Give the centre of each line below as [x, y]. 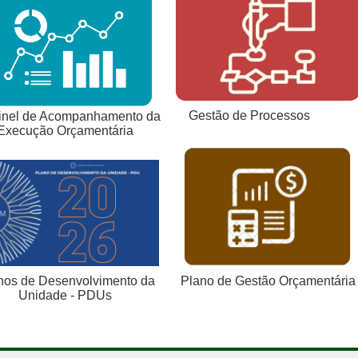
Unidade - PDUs [65, 296]
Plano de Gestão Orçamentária [268, 280]
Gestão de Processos [238, 116]
